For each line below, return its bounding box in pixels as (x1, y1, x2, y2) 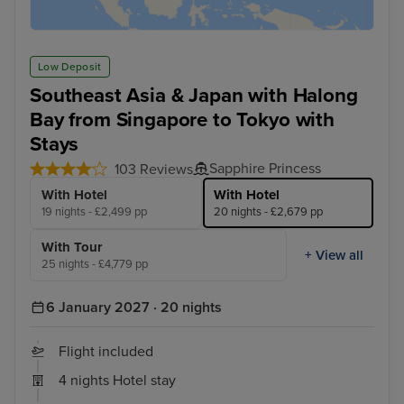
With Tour (41, 239, 102, 256)
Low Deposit (38, 60, 102, 74)
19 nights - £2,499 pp (41, 205, 147, 220)
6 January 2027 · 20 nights (46, 298, 222, 317)
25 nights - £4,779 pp (41, 257, 148, 272)
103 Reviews (115, 161, 193, 179)
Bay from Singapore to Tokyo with (30, 107, 335, 133)
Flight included (59, 343, 153, 362)
